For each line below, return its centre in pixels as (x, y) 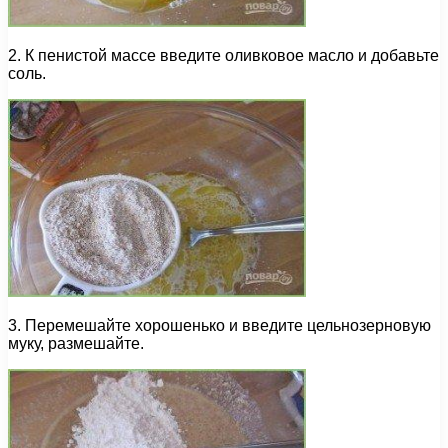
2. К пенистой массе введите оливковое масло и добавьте (223, 56)
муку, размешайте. (76, 344)
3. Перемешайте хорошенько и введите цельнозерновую (219, 326)
